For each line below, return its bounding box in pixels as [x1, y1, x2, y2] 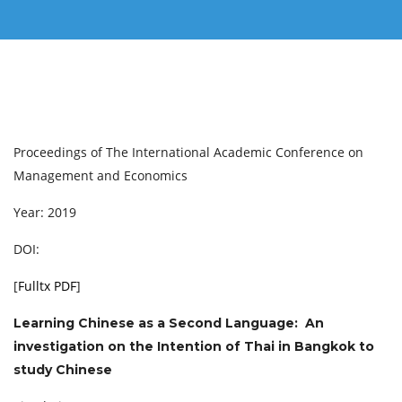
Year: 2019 [13, 204, 76, 221]
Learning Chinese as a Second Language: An [13, 315, 324, 331]
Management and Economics [13, 167, 188, 184]
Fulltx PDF [18, 277, 76, 294]
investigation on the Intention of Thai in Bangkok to [13, 338, 374, 354]
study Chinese [13, 362, 112, 378]
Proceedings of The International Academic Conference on [13, 144, 363, 161]
